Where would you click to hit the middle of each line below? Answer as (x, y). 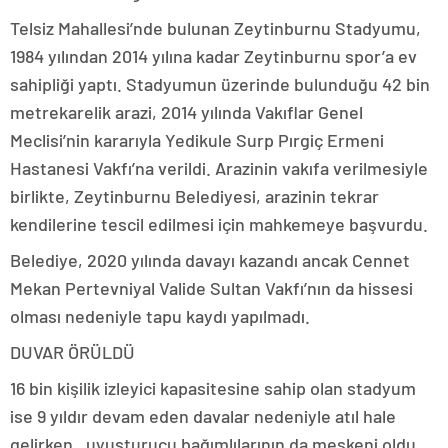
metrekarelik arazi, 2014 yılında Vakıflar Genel (186, 112)
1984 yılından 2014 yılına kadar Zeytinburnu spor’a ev (213, 56)
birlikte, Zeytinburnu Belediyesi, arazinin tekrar (194, 196)
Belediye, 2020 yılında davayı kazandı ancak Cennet (210, 260)
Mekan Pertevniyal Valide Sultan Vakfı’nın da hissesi (211, 288)
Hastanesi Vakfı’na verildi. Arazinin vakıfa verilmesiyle (219, 168)
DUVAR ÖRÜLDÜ (72, 352)
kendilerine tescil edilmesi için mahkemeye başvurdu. (219, 224)
